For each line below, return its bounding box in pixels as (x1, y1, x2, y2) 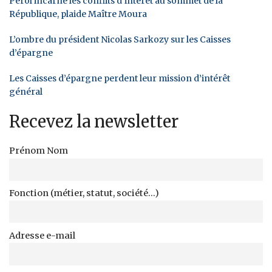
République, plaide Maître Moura (9, 8, 147, 19)
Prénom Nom (9, 144, 68, 156)
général (9, 86, 42, 97)
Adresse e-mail (9, 229, 75, 241)
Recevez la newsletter (9, 110, 178, 132)
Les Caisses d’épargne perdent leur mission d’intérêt (9, 72, 230, 84)
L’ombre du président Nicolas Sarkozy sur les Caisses (9, 33, 231, 45)
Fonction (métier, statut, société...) (9, 187, 159, 199)
